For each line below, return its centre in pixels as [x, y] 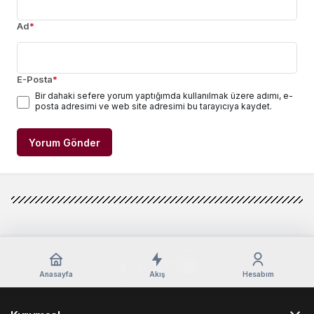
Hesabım [258, 274]
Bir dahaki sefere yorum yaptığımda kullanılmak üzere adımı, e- [164, 96]
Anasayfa [56, 274]
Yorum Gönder [64, 143]
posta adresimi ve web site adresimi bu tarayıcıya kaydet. [153, 107]
